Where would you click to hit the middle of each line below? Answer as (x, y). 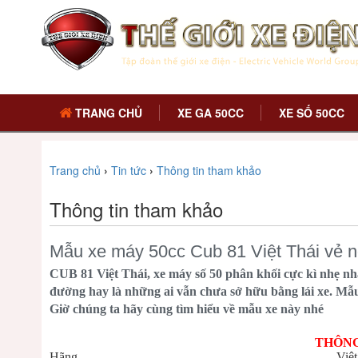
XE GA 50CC (210, 113)
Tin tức (129, 170)
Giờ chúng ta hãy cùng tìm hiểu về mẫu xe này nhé (187, 309)
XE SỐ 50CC (311, 113)
